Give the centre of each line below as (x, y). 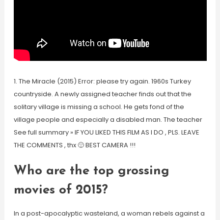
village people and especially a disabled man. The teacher (108, 120)
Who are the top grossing (91, 171)
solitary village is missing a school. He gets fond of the (99, 107)
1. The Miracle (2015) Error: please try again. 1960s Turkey (102, 81)
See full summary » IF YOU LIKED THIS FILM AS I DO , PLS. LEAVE (106, 132)
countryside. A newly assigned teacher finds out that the (102, 94)
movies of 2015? (61, 190)
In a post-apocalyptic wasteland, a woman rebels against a (109, 213)
